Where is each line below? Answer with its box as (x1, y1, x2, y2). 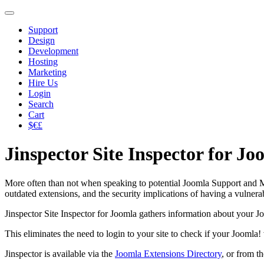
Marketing (28, 67, 67, 77)
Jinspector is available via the (5, 248, 115, 259)
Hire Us (28, 78, 58, 88)
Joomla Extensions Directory (115, 248, 222, 259)
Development (28, 46, 78, 56)
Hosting (28, 57, 58, 67)
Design (28, 35, 55, 45)
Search (28, 99, 54, 109)
